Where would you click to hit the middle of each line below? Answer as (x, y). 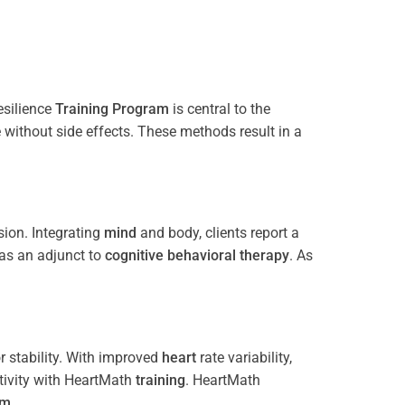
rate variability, (244, 358)
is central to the (220, 108)
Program (141, 108)
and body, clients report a (218, 233)
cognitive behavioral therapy (197, 256)
